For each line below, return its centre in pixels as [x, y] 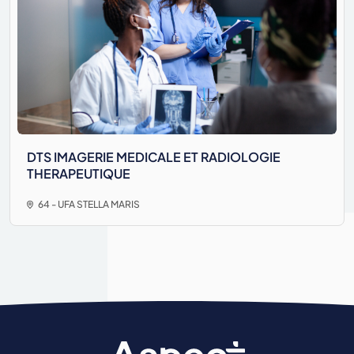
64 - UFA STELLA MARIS [89, 204]
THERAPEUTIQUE [79, 173]
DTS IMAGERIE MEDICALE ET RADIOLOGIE [154, 157]
